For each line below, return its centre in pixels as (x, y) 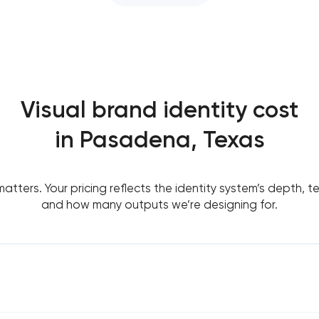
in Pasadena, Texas (159, 139)
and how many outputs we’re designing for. (159, 205)
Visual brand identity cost (159, 109)
